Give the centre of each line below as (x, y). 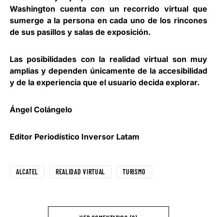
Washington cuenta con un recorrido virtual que (108, 9)
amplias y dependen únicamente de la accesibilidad (108, 71)
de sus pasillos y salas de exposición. (80, 32)
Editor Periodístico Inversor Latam (75, 137)
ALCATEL (27, 172)
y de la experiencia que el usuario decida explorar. (105, 82)
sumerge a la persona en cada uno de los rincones (108, 20)
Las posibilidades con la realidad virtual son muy (108, 59)
